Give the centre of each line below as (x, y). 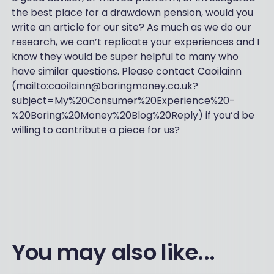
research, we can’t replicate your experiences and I (135, 42)
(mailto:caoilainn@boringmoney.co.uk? (105, 86)
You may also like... (113, 252)
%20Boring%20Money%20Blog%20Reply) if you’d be (133, 115)
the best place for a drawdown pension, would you (132, 13)
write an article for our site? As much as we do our (131, 27)
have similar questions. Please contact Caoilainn (126, 71)
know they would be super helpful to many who (125, 57)
